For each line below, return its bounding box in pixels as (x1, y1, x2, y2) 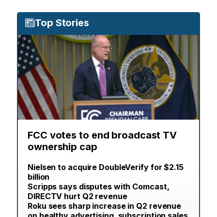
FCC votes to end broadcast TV (28, 129, 177, 141)
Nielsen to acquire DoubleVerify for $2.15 (28, 162, 184, 172)
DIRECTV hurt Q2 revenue (28, 191, 127, 201)
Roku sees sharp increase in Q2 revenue (28, 201, 182, 211)
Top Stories (35, 17, 89, 29)
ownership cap (28, 141, 97, 153)
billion (28, 172, 50, 182)
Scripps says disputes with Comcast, (28, 182, 170, 192)
